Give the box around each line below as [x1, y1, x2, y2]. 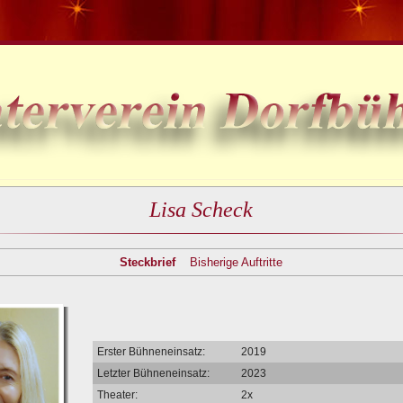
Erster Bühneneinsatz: [97, 345, 205, 358]
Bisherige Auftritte [190, 255, 282, 269]
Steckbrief [120, 255, 175, 269]
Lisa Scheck [149, 197, 253, 221]
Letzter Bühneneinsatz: [97, 366, 210, 380]
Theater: [97, 388, 138, 401]
